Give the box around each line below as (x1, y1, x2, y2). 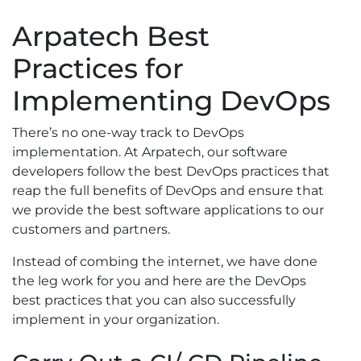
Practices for (12, 52, 184, 86)
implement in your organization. (12, 312, 219, 328)
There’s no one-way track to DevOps (12, 125, 244, 141)
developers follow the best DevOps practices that (12, 164, 330, 180)
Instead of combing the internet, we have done (12, 254, 317, 270)
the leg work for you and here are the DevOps (12, 273, 306, 289)
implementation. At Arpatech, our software (12, 144, 288, 160)
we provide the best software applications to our (12, 202, 324, 218)
